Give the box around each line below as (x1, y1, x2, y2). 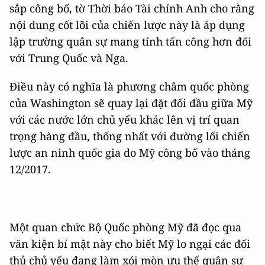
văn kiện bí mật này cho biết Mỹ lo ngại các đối (9, 237, 250, 251)
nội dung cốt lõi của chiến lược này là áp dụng (9, 18, 245, 33)
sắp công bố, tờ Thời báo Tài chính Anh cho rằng (9, 1, 254, 16)
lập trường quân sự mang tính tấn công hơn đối (9, 34, 251, 49)
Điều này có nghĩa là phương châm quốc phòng (9, 79, 249, 94)
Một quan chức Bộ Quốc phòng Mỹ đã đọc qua (9, 220, 241, 235)
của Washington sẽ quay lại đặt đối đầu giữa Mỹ (9, 96, 253, 111)
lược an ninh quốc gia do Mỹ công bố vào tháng (9, 146, 250, 160)
